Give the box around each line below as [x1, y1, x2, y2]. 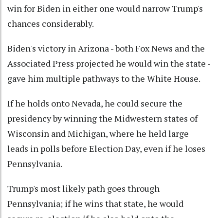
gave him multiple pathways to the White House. [7, 72, 200, 84]
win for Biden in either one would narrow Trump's [7, 2, 203, 14]
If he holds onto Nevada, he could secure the [7, 97, 182, 109]
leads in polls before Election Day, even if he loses [7, 142, 205, 154]
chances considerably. [7, 17, 94, 29]
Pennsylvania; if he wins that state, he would [7, 197, 183, 209]
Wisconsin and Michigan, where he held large [7, 127, 189, 139]
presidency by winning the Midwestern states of [7, 112, 198, 124]
